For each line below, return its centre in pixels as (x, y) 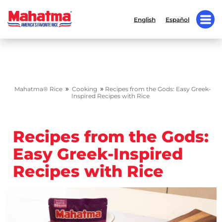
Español (177, 19)
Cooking (84, 89)
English (145, 19)
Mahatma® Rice (38, 89)
